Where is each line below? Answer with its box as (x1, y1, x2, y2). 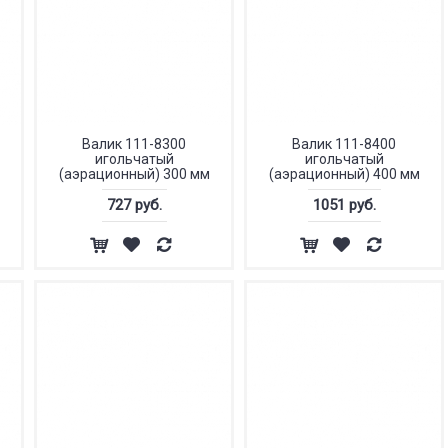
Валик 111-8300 (82, 136, 186, 152)
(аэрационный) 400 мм (268, 166, 420, 182)
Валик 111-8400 (292, 136, 396, 152)
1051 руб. (312, 196, 376, 214)
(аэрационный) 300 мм (58, 166, 210, 182)
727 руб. (106, 196, 162, 214)
